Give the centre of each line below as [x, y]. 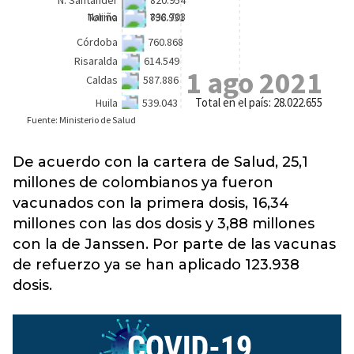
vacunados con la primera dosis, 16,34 [151, 203]
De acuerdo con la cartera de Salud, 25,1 [160, 162]
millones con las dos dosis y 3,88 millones [164, 224]
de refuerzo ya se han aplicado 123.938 [156, 265]
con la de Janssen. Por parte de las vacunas [174, 244]
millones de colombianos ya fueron [143, 183]
